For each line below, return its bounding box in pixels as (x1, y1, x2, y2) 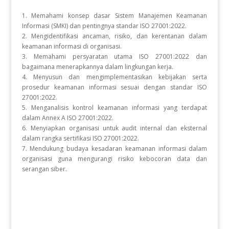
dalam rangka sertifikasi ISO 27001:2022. (21, 134, 139, 143)
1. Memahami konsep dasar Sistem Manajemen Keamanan (21, 11, 208, 20)
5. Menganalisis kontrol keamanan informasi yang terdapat (21, 103, 208, 112)
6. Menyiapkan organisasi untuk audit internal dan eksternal (21, 124, 208, 132)
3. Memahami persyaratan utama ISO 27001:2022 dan (21, 52, 208, 61)
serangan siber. (21, 165, 67, 173)
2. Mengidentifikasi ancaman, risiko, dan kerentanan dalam (21, 32, 208, 40)
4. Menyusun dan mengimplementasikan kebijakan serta (21, 73, 208, 81)
